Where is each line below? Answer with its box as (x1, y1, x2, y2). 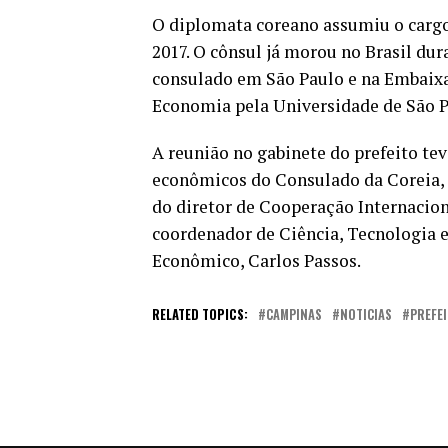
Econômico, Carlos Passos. (152, 249, 361, 272)
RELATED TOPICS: (152, 305, 248, 324)
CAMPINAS (266, 305, 322, 324)
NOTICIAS (340, 305, 392, 324)
